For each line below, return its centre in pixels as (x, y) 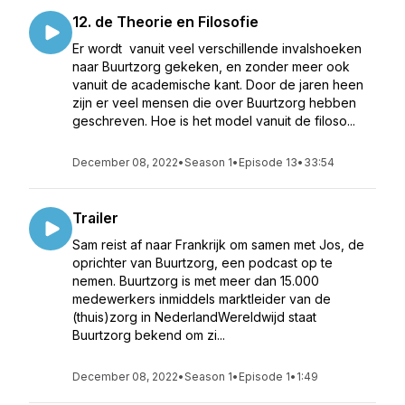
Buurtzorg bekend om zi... (149, 335)
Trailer (95, 218)
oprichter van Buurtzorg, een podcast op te (202, 263)
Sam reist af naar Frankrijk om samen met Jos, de (218, 245)
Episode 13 (268, 162)
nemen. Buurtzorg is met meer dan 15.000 (196, 281)
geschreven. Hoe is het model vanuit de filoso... (214, 121)
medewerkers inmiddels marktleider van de (202, 299)
